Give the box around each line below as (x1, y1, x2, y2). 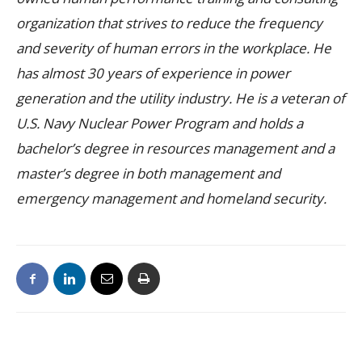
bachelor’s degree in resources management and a (16, 138, 335, 158)
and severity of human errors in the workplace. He (16, 38, 331, 57)
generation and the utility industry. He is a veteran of (16, 88, 345, 107)
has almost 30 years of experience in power (16, 63, 290, 82)
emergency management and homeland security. (16, 188, 326, 208)
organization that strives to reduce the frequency (16, 13, 322, 32)
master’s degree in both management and (16, 163, 280, 183)
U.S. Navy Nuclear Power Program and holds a (16, 113, 303, 133)
